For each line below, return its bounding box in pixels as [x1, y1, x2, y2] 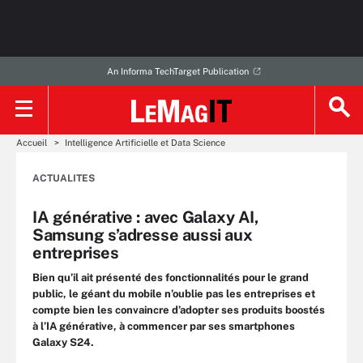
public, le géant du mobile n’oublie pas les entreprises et [32, 288, 315, 300]
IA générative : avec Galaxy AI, [32, 207, 259, 227]
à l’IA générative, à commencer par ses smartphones [32, 320, 295, 332]
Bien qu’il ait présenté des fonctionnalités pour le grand [32, 271, 309, 284]
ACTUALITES [32, 173, 95, 184]
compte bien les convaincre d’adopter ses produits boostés [32, 304, 325, 316]
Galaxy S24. [32, 336, 94, 348]
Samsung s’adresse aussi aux [32, 225, 253, 245]
